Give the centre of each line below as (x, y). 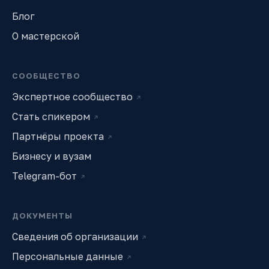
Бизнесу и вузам (52, 156)
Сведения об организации (75, 237)
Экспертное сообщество (72, 97)
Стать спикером (51, 117)
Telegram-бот (44, 176)
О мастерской (46, 36)
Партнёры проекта (58, 137)
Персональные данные (68, 257)
